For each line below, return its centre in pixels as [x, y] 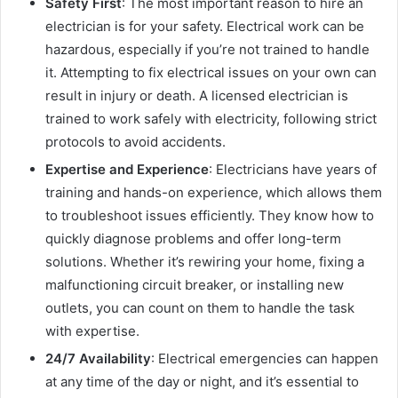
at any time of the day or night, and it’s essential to [202, 381]
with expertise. [92, 330]
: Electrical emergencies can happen [265, 358]
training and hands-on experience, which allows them [214, 192]
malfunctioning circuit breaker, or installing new [195, 284]
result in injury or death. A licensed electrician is [197, 95]
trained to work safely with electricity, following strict [211, 118]
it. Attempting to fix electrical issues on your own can [211, 72]
